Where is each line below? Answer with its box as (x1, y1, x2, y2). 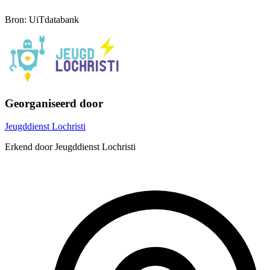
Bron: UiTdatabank (5, 14, 79, 25)
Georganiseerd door (5, 96, 103, 110)
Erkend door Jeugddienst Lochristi (5, 142, 136, 152)
